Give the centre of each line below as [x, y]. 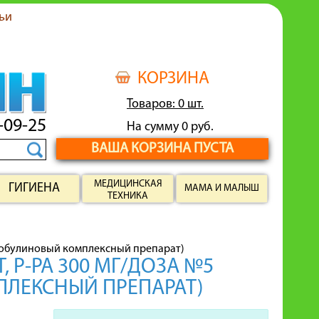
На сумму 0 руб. [170, 127]
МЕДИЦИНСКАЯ [128, 184]
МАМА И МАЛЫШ [222, 188]
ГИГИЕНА [34, 188]
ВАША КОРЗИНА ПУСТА [162, 149]
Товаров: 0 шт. [165, 104]
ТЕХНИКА [128, 196]
